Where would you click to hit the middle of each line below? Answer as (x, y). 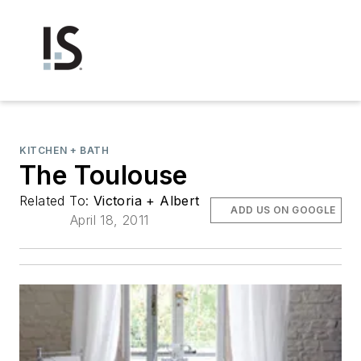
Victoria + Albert (146, 201)
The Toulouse (104, 175)
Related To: (56, 201)
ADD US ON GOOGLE (283, 210)
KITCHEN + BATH (64, 150)
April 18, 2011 (110, 220)
